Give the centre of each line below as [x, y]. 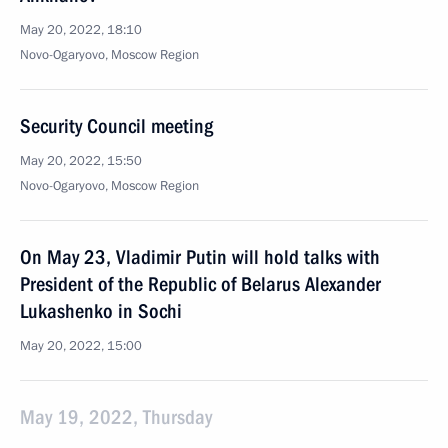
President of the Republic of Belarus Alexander [200, 284]
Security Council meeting [116, 126]
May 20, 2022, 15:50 [81, 161]
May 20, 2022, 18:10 [81, 30]
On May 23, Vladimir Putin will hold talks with [200, 257]
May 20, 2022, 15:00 [81, 346]
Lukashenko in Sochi [101, 311]
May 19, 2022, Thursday [116, 417]
